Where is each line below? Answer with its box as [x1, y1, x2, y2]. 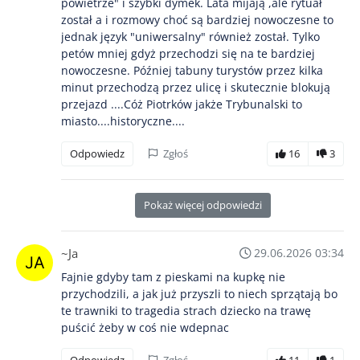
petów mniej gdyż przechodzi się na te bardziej [61, 46, 315, 62]
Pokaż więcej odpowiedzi [143, 198, 262, 213]
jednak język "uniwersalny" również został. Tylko [61, 29, 320, 45]
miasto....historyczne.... [61, 113, 185, 129]
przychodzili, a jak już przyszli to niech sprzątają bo [61, 286, 337, 302]
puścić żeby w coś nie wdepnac [61, 320, 229, 336]
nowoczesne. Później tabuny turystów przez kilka [61, 63, 323, 79]
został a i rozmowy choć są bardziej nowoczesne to [61, 12, 333, 28]
